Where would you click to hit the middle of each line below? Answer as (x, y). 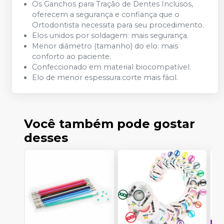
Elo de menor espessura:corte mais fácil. (105, 77)
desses (46, 138)
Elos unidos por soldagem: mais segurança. (110, 35)
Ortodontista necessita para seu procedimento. (118, 25)
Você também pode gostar (109, 124)
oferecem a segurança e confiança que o (106, 14)
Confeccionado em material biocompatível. (111, 67)
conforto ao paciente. (71, 56)
